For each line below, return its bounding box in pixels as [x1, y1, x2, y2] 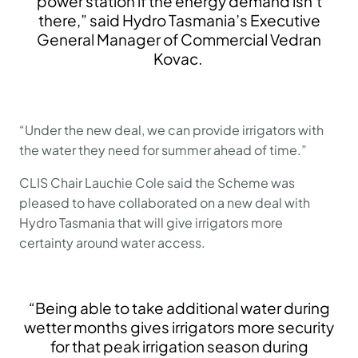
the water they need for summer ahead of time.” [19, 141, 314, 158]
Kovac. [153, 49, 205, 68]
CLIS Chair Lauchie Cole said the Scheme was [19, 174, 295, 191]
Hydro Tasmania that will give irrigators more [19, 214, 283, 231]
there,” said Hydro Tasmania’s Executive [38, 10, 320, 30]
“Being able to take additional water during [28, 298, 330, 317]
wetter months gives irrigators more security [24, 317, 334, 336]
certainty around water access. [19, 234, 213, 251]
